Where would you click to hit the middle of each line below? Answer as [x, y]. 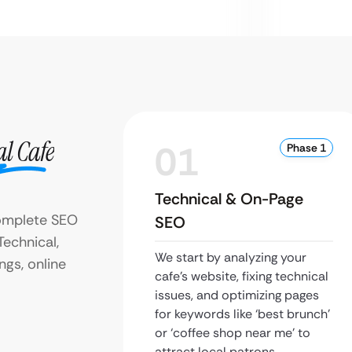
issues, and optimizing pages [237, 295]
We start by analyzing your [231, 257]
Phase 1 [306, 148]
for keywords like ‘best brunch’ [242, 314]
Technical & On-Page [229, 199]
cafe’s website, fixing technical [242, 276]
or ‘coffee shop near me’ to [233, 333]
